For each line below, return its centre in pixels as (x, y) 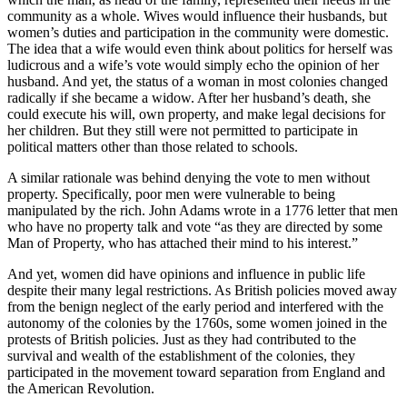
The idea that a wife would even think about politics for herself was (200, 49)
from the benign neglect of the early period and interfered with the (195, 307)
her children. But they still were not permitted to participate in (183, 131)
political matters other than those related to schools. (153, 147)
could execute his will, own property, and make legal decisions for (196, 114)
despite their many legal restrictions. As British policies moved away (202, 291)
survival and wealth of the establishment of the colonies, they (181, 356)
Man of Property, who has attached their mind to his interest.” (183, 243)
